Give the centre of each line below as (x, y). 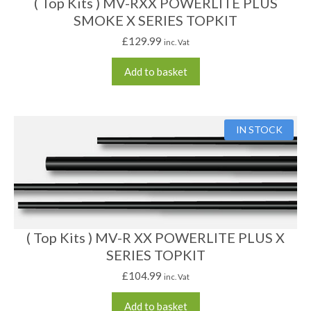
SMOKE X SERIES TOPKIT (155, 20)
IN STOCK (259, 129)
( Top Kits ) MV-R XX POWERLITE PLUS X (155, 238)
